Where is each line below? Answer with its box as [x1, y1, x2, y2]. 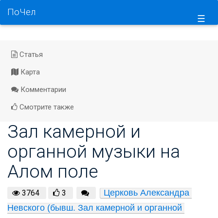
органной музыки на [7, 141, 180, 162]
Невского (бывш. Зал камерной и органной [7, 202, 182, 213]
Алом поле [7, 161, 98, 182]
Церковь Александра [103, 187, 189, 198]
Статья [17, 50, 43, 59]
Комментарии [18, 85, 66, 94]
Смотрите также [17, 102, 74, 111]
